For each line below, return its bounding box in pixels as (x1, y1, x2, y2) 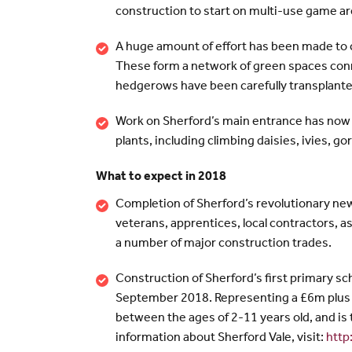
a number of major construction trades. (115, 237, 332, 251)
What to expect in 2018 (96, 170, 226, 184)
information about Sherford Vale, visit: (115, 332, 326, 345)
